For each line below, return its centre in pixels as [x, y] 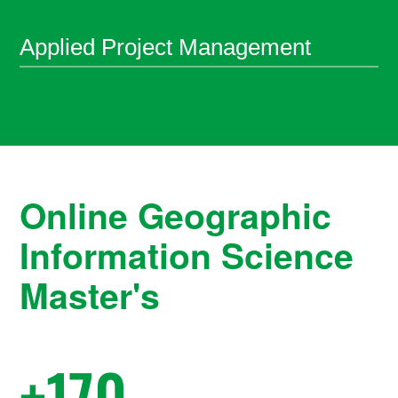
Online [79, 215]
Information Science [187, 255]
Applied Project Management [166, 47]
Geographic [235, 215]
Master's [90, 295]
